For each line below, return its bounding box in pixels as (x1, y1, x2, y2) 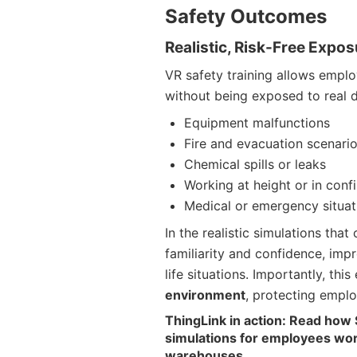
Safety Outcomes (165, 5, 327, 29)
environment (165, 287, 245, 304)
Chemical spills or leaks (184, 156, 326, 173)
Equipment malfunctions (184, 115, 330, 131)
